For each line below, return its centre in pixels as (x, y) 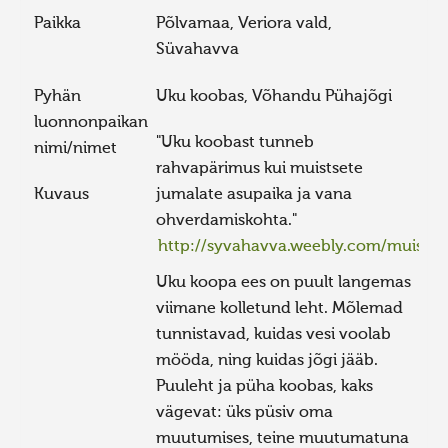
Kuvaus (61, 195)
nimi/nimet (75, 148)
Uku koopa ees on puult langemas (284, 283)
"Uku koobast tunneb (235, 143)
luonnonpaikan (90, 122)
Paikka (57, 23)
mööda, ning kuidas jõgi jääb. (267, 361)
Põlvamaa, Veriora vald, (244, 23)
